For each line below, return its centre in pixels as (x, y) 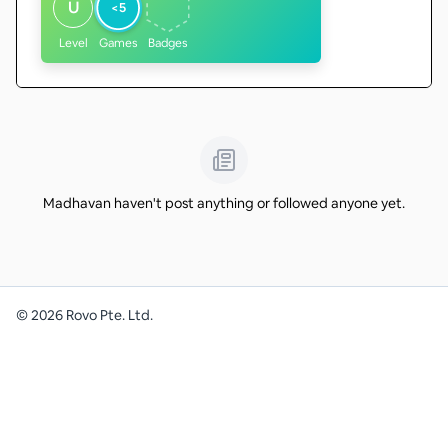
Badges (168, 43)
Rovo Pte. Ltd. (108, 314)
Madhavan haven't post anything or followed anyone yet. (224, 203)
